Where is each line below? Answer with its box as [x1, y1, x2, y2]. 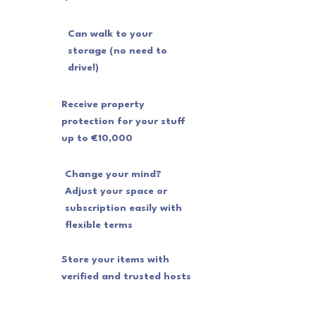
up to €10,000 [61, 133, 133, 143]
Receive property [61, 99, 145, 109]
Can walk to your [68, 29, 152, 39]
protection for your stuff [61, 116, 186, 126]
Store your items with [61, 255, 169, 265]
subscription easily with [65, 203, 182, 213]
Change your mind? [65, 169, 162, 179]
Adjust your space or [65, 186, 167, 196]
